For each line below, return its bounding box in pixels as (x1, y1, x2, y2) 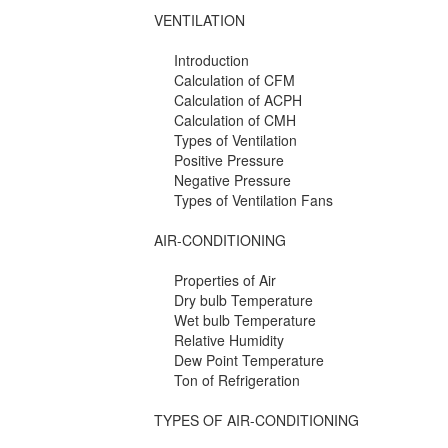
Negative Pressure (174, 170, 292, 191)
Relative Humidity (174, 330, 285, 351)
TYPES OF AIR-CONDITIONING (154, 410, 360, 431)
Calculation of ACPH (174, 90, 303, 111)
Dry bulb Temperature (174, 290, 314, 311)
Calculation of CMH (174, 110, 297, 131)
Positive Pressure (174, 150, 285, 171)
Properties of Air (174, 270, 277, 291)
